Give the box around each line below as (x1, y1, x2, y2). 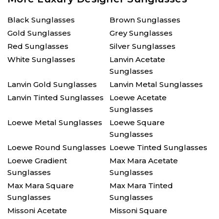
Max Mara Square (7, 181, 74, 190)
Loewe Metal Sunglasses (7, 118, 102, 127)
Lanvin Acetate (109, 55, 165, 64)
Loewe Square (109, 118, 165, 127)
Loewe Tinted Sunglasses (109, 143, 207, 152)
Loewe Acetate (109, 93, 167, 102)
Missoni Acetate (7, 206, 67, 215)
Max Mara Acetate (109, 156, 178, 165)
